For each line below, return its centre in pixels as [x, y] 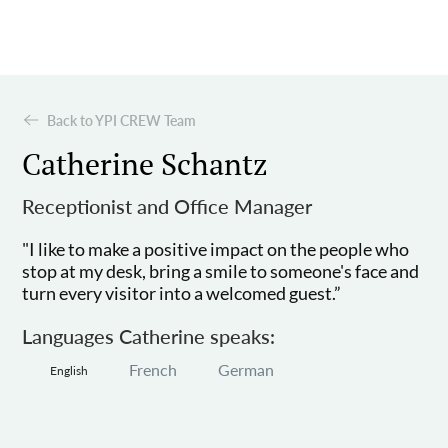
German [246, 370]
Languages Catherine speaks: [149, 336]
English [69, 371]
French [153, 370]
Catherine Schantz [145, 164]
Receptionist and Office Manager [167, 206]
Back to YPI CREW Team [122, 120]
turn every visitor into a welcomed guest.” [182, 293]
